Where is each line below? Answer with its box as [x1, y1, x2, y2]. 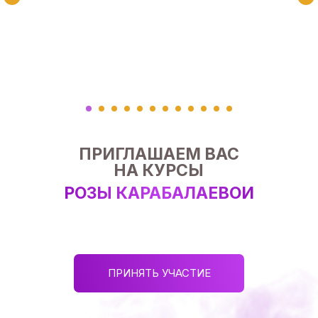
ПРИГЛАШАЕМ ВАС [78, 143, 239, 164]
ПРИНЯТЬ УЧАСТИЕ [107, 265, 211, 280]
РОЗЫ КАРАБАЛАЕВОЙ [63, 182, 254, 203]
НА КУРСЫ [114, 160, 204, 180]
